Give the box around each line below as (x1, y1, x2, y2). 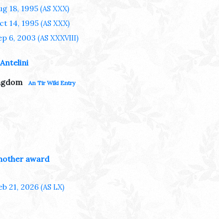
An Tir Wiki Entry (28, 79, 75, 87)
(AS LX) (39, 182, 65, 192)
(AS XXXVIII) (36, 33, 79, 43)
